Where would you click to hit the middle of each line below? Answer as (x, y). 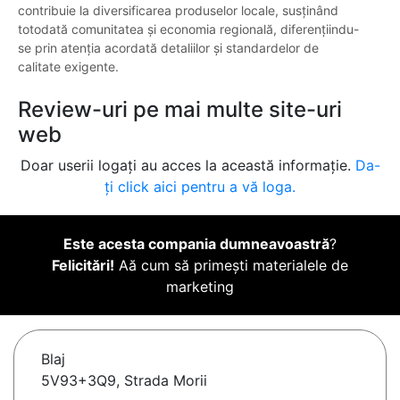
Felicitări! (83, 266)
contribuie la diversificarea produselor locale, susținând (178, 11)
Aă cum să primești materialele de (231, 266)
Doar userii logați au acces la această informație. (187, 166)
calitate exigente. (68, 67)
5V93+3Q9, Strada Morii (124, 381)
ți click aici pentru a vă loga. (200, 187)
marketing (200, 287)
